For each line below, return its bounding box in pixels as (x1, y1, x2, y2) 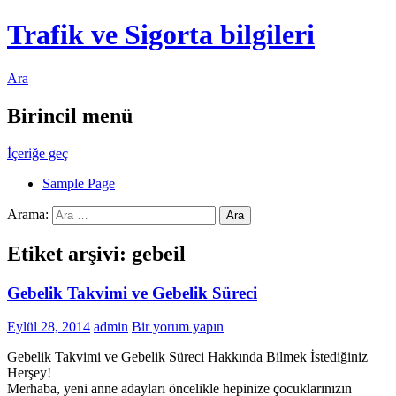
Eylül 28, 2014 (7, 319, 90, 335)
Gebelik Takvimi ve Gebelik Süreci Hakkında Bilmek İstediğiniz (7, 349, 368, 365)
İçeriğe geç (7, 145, 68, 161)
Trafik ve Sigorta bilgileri (7, 19, 315, 51)
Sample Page (42, 175, 115, 191)
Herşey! (7, 365, 51, 381)
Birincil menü (7, 103, 133, 127)
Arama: (7, 206, 49, 222)
